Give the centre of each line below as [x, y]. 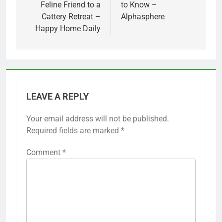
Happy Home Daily [68, 29]
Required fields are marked [74, 131]
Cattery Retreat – [71, 17]
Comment [44, 153]
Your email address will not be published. [98, 119]
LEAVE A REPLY [57, 97]
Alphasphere [143, 17]
